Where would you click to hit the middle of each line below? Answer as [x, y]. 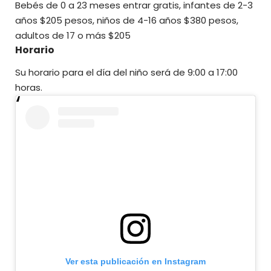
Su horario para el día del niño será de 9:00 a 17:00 [126, 73]
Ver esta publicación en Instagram [135, 261]
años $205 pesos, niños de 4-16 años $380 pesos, [127, 20]
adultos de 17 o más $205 [73, 35]
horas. [29, 88]
